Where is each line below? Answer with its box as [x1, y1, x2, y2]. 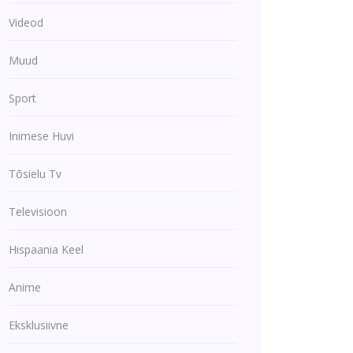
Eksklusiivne [9, 318, 69, 333]
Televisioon [9, 204, 67, 219]
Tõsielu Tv [9, 166, 61, 181]
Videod [9, 15, 43, 30]
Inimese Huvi [9, 128, 74, 143]
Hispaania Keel [9, 242, 84, 257]
